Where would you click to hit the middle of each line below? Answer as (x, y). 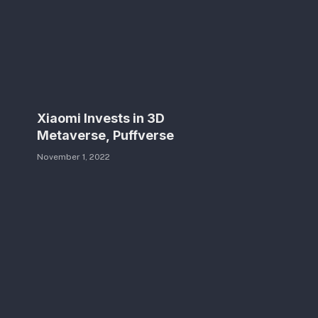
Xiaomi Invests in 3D (101, 119)
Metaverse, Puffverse (105, 136)
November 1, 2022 (73, 157)
